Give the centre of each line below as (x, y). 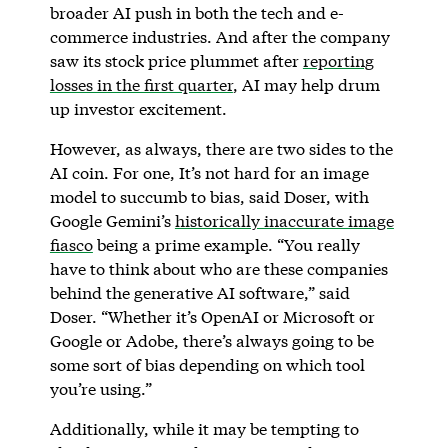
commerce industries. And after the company (219, 36)
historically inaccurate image (284, 220)
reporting (338, 60)
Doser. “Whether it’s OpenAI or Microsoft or (212, 316)
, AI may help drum (306, 84)
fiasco (71, 244)
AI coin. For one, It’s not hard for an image (209, 172)
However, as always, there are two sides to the (221, 148)
